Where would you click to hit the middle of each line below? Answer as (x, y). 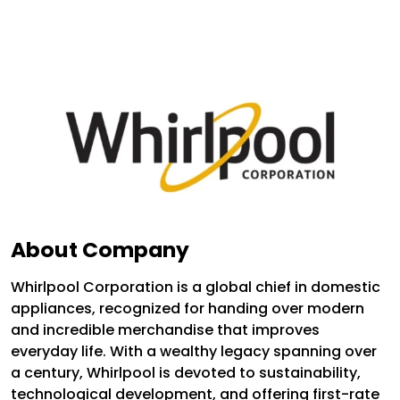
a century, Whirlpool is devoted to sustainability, (186, 373)
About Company (100, 250)
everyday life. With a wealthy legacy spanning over (194, 352)
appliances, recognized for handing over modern (187, 309)
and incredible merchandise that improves (165, 330)
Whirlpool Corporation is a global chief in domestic (196, 287)
